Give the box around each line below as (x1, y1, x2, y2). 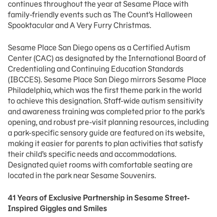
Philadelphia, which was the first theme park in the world (8, 85, 201, 95)
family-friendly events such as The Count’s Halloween (8, 10, 192, 19)
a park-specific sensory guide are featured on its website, (8, 128, 204, 138)
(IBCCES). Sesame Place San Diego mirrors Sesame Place (8, 75, 206, 84)
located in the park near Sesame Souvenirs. (8, 170, 156, 180)
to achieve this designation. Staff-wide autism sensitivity (8, 96, 203, 106)
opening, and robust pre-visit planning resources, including (8, 117, 209, 127)
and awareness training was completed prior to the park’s (8, 107, 205, 116)
